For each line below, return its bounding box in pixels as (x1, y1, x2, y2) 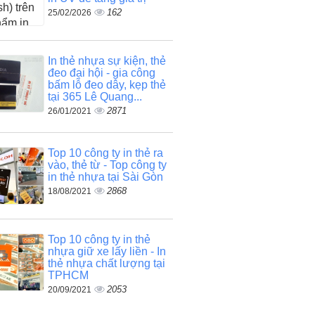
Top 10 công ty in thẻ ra (47, 146, 163, 159)
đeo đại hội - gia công (47, 66, 155, 79)
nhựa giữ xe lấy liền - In (47, 245, 166, 257)
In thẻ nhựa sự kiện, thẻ (47, 54, 166, 67)
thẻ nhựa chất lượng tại (47, 257, 165, 269)
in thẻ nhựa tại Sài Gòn (47, 170, 163, 183)
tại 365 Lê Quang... (47, 90, 142, 103)
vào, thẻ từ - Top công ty (47, 158, 167, 171)
